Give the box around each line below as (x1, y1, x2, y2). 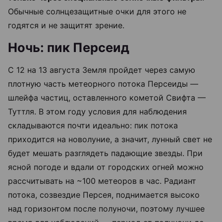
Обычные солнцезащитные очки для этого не (8, 6, 186, 17)
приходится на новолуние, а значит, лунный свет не (8, 134, 212, 145)
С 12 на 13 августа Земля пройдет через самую (8, 65, 195, 75)
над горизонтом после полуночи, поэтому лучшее (8, 204, 205, 214)
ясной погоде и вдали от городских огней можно (8, 162, 204, 172)
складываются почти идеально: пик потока (8, 120, 178, 131)
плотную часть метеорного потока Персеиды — (8, 79, 198, 89)
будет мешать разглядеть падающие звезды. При (8, 148, 203, 159)
